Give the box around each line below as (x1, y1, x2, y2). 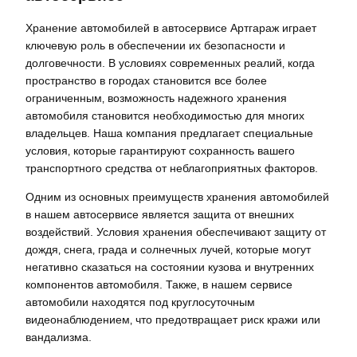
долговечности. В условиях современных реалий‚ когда (25, 57, 315, 70)
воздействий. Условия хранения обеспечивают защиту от (25, 226, 326, 239)
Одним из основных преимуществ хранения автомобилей (25, 190, 329, 204)
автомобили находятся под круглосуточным (25, 296, 255, 309)
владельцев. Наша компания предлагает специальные (25, 127, 313, 140)
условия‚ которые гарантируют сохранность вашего (25, 144, 295, 158)
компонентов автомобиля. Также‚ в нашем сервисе (25, 278, 292, 292)
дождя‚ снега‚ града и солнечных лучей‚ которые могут (25, 243, 311, 257)
